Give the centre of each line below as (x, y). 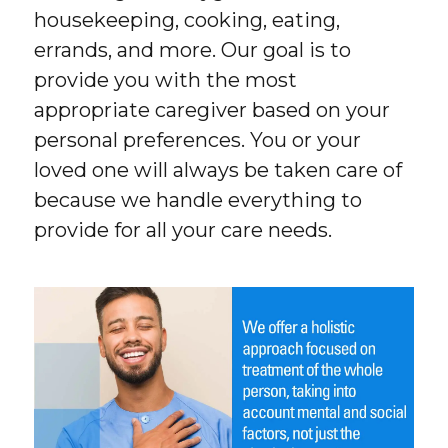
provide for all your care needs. (183, 229)
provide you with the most (166, 79)
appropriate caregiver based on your (212, 109)
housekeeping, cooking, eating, (187, 19)
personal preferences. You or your (198, 139)
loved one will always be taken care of (218, 169)
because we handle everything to (198, 199)
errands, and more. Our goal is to (193, 49)
